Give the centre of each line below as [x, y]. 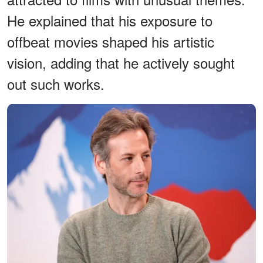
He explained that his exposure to [110, 20]
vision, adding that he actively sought [121, 62]
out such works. [56, 83]
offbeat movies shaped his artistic [111, 41]
